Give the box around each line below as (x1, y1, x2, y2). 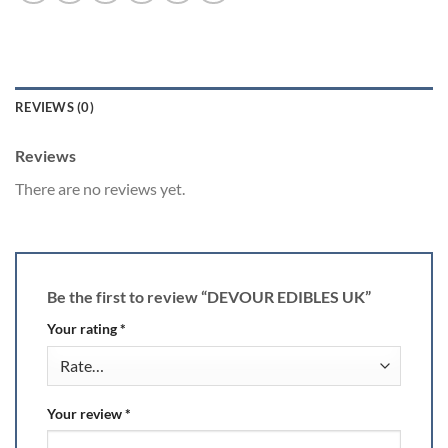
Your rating (47, 319, 120, 337)
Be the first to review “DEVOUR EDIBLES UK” (47, 286, 374, 306)
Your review (47, 404, 125, 422)
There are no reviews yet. (15, 179, 185, 198)
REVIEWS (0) (15, 99, 94, 115)
